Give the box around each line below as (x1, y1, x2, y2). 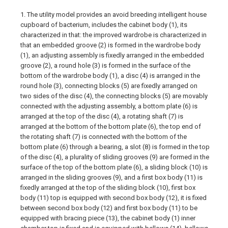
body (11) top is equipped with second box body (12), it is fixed (20, 194, 207, 202)
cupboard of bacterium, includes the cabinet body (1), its (20, 21, 187, 28)
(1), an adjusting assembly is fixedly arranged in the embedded (20, 51, 204, 59)
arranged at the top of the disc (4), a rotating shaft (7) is (20, 112, 183, 120)
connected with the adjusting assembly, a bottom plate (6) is (20, 102, 197, 110)
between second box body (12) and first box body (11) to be (20, 204, 197, 212)
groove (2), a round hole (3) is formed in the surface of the (20, 62, 190, 69)
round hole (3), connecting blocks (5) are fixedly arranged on (20, 82, 197, 90)
